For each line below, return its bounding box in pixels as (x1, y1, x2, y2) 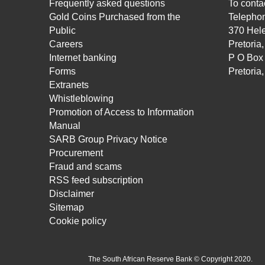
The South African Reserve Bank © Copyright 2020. (88, 255, 253, 263)
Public (49, 25, 76, 35)
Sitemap (49, 202, 85, 212)
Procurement (49, 148, 104, 158)
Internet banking (49, 53, 117, 63)
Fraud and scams (49, 161, 122, 172)
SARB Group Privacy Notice (49, 134, 168, 144)
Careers (49, 39, 83, 49)
